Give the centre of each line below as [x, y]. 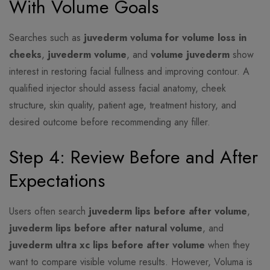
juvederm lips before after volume [168, 212]
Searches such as [46, 38]
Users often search [49, 212]
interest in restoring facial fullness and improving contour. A [129, 72]
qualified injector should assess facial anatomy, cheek [118, 89]
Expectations [57, 181]
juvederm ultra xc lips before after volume [107, 245]
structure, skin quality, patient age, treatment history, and [123, 105]
